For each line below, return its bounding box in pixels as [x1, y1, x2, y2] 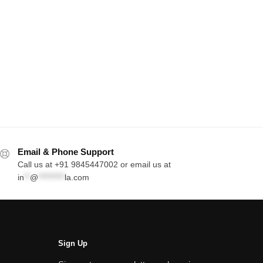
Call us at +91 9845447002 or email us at [17, 160, 171, 170]
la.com [64, 173, 89, 183]
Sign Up [58, 239, 87, 248]
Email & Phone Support [17, 147, 114, 157]
